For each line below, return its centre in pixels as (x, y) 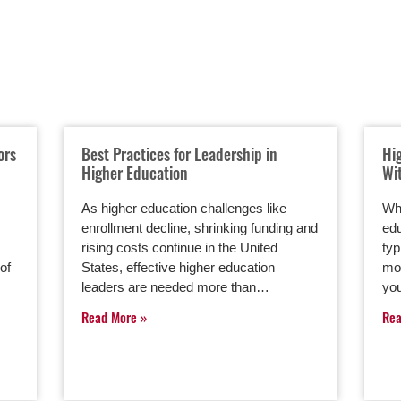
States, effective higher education (178, 267)
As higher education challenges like (183, 208)
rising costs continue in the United (179, 247)
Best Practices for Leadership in (179, 154)
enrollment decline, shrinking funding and (199, 228)
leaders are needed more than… (175, 287)
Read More (111, 317)
